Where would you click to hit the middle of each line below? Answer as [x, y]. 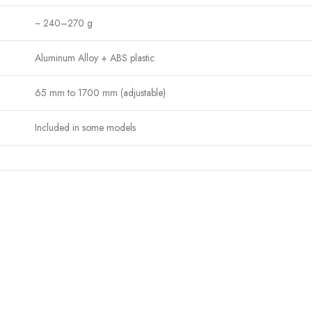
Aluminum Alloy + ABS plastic [95, 58]
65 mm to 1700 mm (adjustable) [100, 93]
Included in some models [85, 128]
